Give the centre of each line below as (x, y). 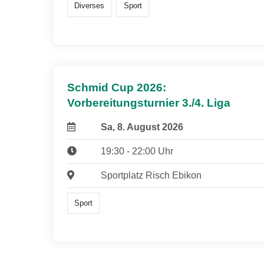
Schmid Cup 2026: (117, 87)
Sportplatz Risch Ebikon (151, 175)
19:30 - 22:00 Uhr (137, 151)
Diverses (90, 6)
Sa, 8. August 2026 (142, 127)
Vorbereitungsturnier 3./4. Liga (149, 103)
